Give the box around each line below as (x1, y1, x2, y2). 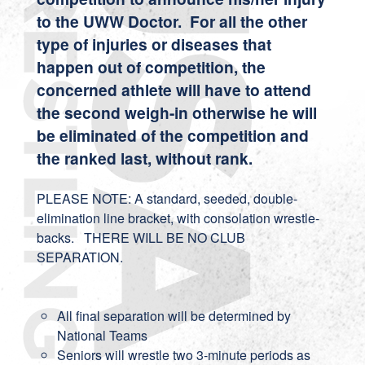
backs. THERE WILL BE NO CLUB (36, 228, 245, 247)
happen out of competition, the (36, 55, 266, 78)
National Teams (56, 326, 147, 345)
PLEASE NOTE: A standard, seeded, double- (36, 189, 297, 208)
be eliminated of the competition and (36, 124, 309, 147)
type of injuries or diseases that (36, 33, 271, 55)
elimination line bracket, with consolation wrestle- (36, 209, 319, 227)
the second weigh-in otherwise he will (36, 101, 317, 124)
